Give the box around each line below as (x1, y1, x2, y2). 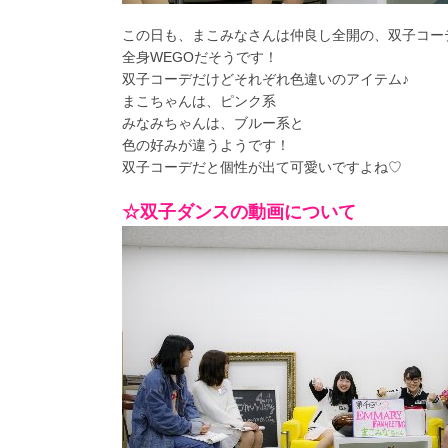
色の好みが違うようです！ (122, 137, 290, 154)
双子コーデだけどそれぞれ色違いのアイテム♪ (122, 71, 409, 88)
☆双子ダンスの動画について (122, 202, 356, 223)
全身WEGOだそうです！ (122, 49, 278, 66)
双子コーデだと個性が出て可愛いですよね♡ (122, 159, 402, 176)
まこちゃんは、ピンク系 (122, 93, 276, 110)
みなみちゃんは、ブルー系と (122, 115, 304, 132)
